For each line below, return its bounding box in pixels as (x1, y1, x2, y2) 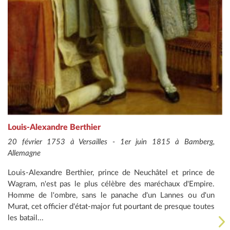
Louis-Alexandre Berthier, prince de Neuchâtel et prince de (8, 168, 215, 177)
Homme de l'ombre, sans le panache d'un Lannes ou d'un (8, 191, 215, 199)
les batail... (8, 214, 44, 222)
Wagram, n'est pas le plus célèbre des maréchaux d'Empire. (8, 180, 215, 188)
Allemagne (8, 149, 41, 157)
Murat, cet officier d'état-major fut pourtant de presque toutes (8, 202, 215, 210)
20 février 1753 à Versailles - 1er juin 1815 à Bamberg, (8, 138, 215, 146)
